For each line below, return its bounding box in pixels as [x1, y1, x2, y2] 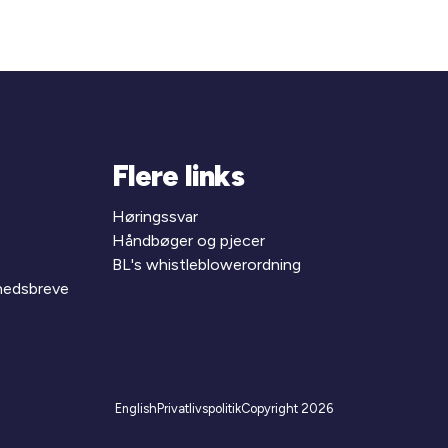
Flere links [111, 158, 244, 193]
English [114, 400, 157, 416]
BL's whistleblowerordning [111, 254, 301, 274]
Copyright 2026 [241, 400, 334, 416]
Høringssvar [111, 206, 198, 226]
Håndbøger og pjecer [111, 230, 265, 250]
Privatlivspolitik [156, 400, 242, 416]
